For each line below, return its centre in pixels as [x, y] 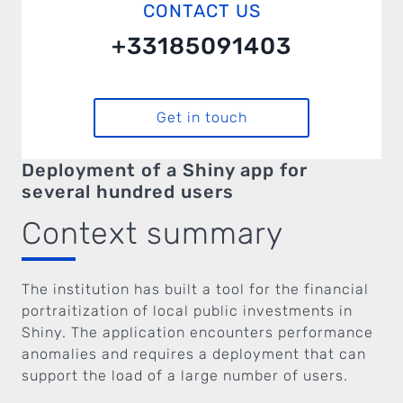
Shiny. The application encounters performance [197, 332]
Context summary [152, 233]
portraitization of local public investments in [187, 311]
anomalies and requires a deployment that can [194, 354]
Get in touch [201, 117]
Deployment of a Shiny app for [165, 170]
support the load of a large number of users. [185, 376]
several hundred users [128, 192]
